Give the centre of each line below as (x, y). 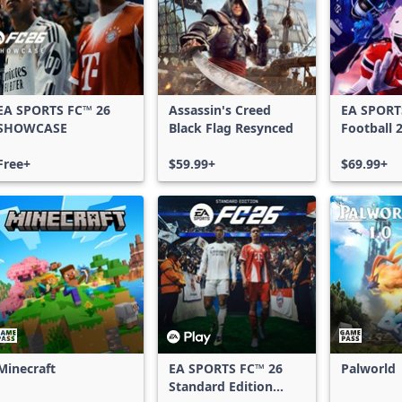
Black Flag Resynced (231, 128)
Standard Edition (221, 386)
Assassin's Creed (220, 110)
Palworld (368, 368)
